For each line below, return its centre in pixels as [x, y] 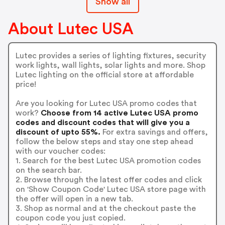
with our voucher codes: [60, 151]
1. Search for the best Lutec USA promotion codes [108, 160]
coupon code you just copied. [70, 218]
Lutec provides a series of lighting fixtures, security [110, 55]
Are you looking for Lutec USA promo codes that [106, 103]
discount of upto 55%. [58, 132]
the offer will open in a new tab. [74, 199]
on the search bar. [48, 170]
